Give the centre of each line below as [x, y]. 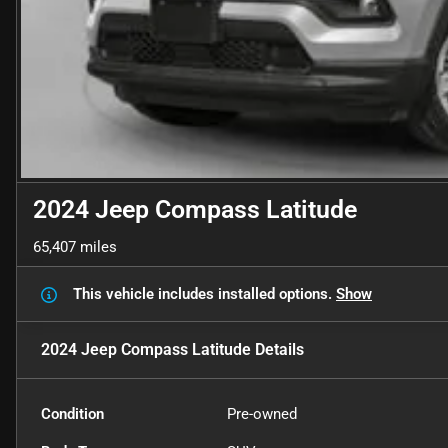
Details [277, 350]
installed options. [277, 294]
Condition [72, 414]
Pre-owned [262, 414]
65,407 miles [75, 247]
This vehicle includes [145, 294]
